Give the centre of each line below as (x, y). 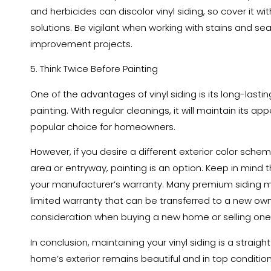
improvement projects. (81, 44)
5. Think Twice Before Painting (94, 69)
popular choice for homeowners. (103, 126)
